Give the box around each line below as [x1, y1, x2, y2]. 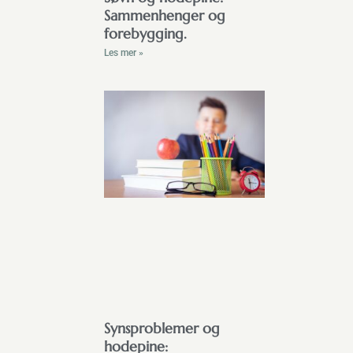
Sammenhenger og [104, 6, 225, 24]
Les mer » [104, 46, 143, 58]
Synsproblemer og [104, 319, 220, 338]
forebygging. [104, 24, 187, 43]
